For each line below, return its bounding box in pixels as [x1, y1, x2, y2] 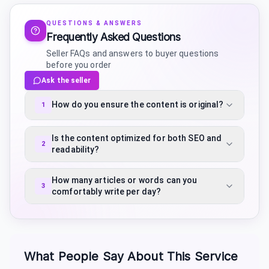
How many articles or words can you [52, 175, 198, 185]
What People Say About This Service [24, 249, 238, 264]
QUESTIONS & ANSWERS [46, 19, 142, 26]
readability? [52, 144, 100, 154]
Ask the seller [41, 76, 91, 85]
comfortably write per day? [52, 186, 162, 196]
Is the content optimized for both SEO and [52, 133, 222, 143]
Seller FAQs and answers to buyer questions [46, 48, 219, 58]
